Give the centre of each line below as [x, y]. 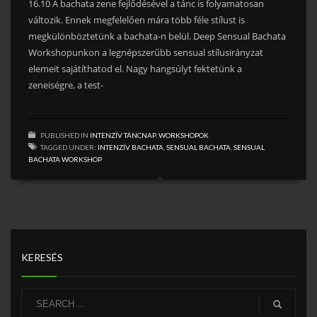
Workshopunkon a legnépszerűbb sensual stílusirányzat [146, 52]
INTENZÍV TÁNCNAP [123, 135]
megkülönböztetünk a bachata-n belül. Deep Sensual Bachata [157, 36]
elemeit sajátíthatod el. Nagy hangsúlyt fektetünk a [135, 68]
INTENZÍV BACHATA [131, 147]
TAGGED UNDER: [68, 147]
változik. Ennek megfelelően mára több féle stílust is [137, 19]
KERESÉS [42, 258]
